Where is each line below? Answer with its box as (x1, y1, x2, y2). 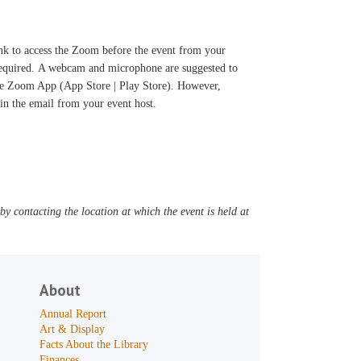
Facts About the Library (39, 338, 149, 351)
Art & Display (39, 323, 106, 335)
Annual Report (39, 308, 107, 320)
